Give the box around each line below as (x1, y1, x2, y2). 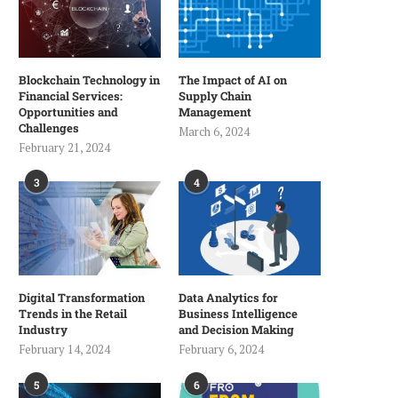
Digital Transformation (19, 290, 145, 306)
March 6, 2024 (179, 123, 251, 139)
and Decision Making (179, 322, 295, 338)
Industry (19, 322, 68, 338)
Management (179, 103, 252, 120)
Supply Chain (179, 87, 252, 104)
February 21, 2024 (19, 139, 110, 155)
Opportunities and (19, 103, 118, 120)
